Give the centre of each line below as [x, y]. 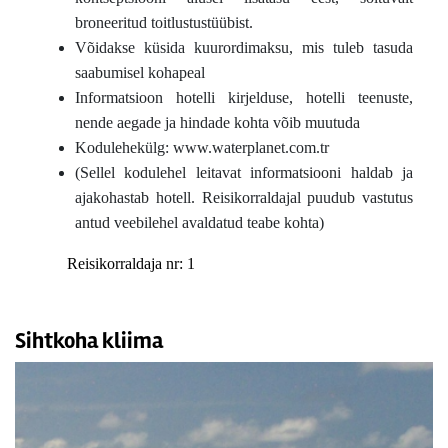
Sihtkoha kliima [89, 341]
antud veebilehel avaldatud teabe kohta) [199, 222]
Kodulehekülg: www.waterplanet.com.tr [202, 147]
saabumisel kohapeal [140, 72]
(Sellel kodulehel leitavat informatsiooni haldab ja [244, 172]
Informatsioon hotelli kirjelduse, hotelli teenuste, [244, 97]
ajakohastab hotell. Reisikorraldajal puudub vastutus [244, 197]
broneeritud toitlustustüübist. [164, 22]
